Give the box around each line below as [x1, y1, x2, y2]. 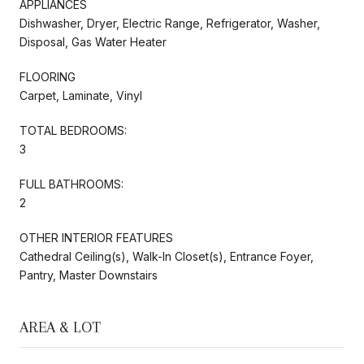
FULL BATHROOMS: [19, 176, 123, 191]
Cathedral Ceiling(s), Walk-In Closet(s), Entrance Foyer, [19, 249, 314, 263]
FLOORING [19, 69, 76, 84]
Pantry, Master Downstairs [19, 267, 158, 282]
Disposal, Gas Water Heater [19, 34, 167, 49]
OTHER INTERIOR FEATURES [19, 230, 173, 245]
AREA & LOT [19, 318, 101, 336]
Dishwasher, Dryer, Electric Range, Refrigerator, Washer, [19, 15, 320, 30]
